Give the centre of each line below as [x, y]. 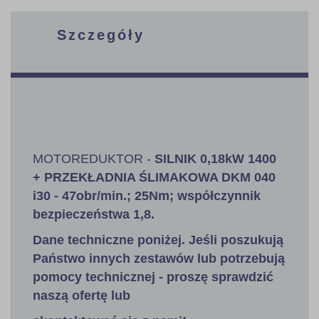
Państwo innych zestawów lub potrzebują [159, 258]
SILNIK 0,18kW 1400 [215, 158]
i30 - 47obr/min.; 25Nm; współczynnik [147, 195]
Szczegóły [101, 35]
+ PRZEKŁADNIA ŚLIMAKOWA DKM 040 [154, 177]
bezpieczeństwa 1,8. [94, 214]
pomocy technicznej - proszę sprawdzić [153, 277]
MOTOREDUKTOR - [94, 158]
